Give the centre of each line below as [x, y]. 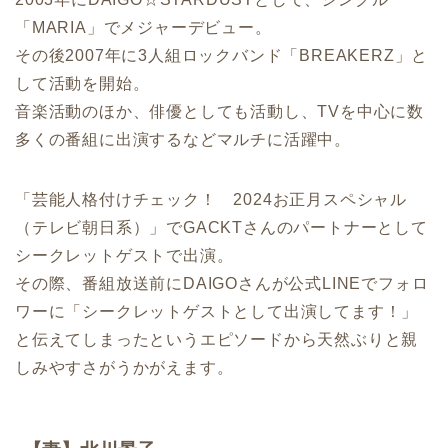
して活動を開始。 [82, 84]
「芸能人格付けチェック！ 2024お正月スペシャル [211, 200]
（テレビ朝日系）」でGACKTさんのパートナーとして [221, 228]
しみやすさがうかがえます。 [124, 368]
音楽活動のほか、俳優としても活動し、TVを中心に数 [219, 112]
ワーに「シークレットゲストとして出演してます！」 [217, 312]
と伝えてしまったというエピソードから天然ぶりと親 [217, 340]
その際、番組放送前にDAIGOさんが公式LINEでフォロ [222, 284]
